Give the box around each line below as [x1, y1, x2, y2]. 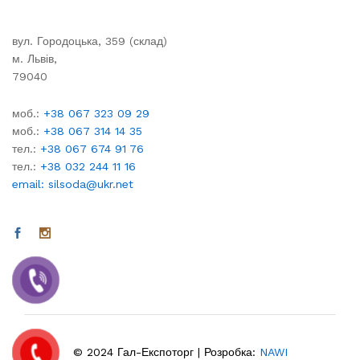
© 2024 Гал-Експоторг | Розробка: [72, 345, 260, 358]
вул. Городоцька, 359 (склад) [12, 34, 167, 47]
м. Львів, [12, 51, 57, 65]
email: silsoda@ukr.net [12, 177, 133, 190]
